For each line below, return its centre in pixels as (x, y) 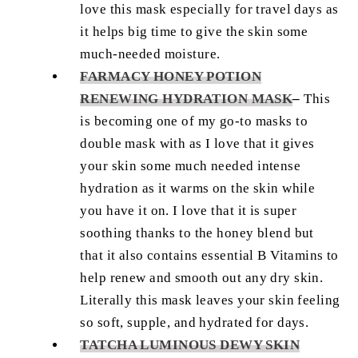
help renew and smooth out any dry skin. (202, 278)
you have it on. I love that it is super (189, 211)
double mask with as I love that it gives (197, 144)
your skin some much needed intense (191, 166)
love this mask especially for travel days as (209, 10)
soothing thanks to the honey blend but (197, 233)
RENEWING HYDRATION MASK (187, 99)
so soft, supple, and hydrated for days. (196, 323)
